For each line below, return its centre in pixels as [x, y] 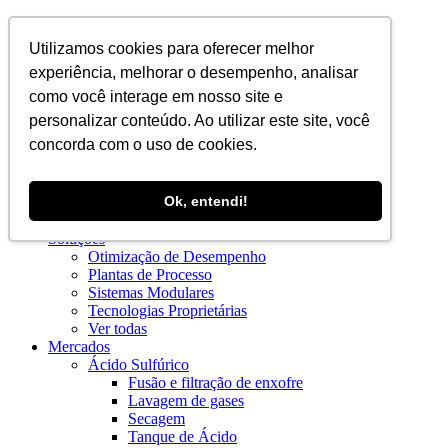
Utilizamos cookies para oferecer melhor [172, 49]
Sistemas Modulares [151, 292]
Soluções [76, 238]
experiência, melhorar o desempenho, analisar [194, 73]
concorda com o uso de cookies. [143, 145]
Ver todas [117, 328]
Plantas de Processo [150, 274]
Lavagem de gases [186, 400]
